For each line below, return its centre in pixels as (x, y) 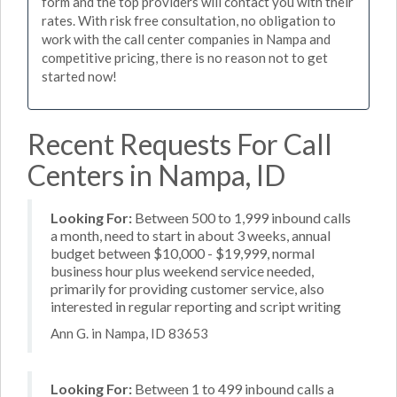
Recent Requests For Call (180, 144)
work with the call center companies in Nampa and (186, 39)
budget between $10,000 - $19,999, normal (183, 253)
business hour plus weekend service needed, (182, 270)
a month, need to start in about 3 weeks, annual (191, 235)
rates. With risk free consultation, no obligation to (189, 20)
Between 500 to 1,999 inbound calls (241, 217)
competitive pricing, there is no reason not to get (185, 58)
